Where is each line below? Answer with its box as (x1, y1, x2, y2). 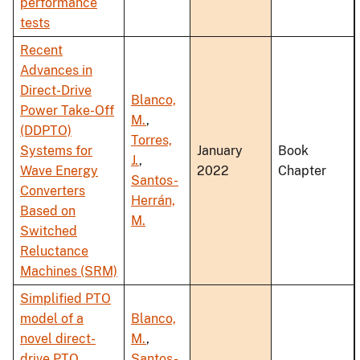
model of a (20, 311, 84, 327)
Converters (20, 183, 85, 199)
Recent (20, 43, 63, 59)
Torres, (131, 133, 172, 149)
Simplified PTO (20, 291, 111, 307)
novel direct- (20, 331, 96, 347)
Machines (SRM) (20, 264, 117, 280)
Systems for (20, 143, 92, 159)
